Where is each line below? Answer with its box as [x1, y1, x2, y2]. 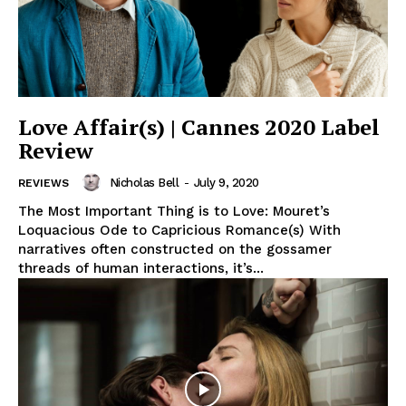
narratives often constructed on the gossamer [18, 241, 332, 258]
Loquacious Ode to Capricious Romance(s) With [18, 222, 341, 239]
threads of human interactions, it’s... [18, 260, 264, 277]
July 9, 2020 [193, 175, 259, 189]
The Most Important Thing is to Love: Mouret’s [18, 203, 330, 220]
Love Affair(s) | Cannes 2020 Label [18, 112, 380, 142]
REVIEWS [18, 177, 69, 190]
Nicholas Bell [109, 175, 179, 189]
